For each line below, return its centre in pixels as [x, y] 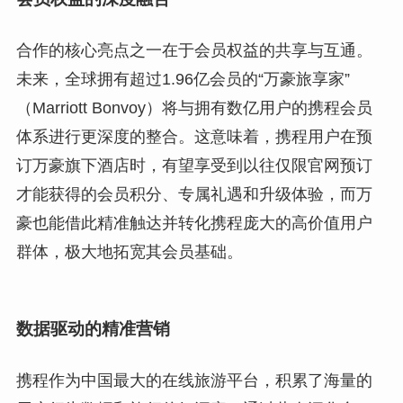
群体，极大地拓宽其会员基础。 [129, 252]
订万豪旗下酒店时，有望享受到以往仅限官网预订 [194, 166]
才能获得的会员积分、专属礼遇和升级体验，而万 [194, 195]
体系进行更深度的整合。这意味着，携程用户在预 [194, 137]
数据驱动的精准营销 [93, 328]
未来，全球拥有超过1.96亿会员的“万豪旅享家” [183, 80]
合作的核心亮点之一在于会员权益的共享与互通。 [194, 51]
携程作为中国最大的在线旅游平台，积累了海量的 [194, 381]
